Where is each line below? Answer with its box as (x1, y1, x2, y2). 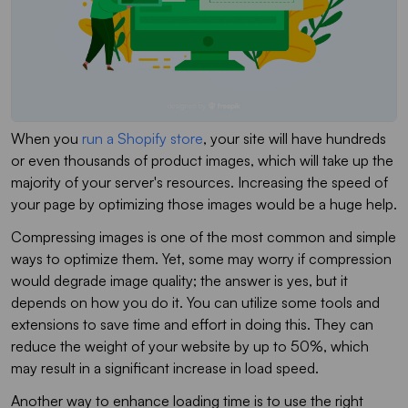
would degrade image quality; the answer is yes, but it (11, 270, 348, 290)
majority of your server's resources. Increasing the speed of (11, 172, 388, 191)
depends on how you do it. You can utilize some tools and (11, 292, 380, 311)
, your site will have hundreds (203, 128, 386, 148)
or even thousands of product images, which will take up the (11, 150, 393, 169)
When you (11, 128, 82, 148)
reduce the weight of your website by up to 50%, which (11, 336, 369, 355)
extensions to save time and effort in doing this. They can (11, 314, 373, 333)
